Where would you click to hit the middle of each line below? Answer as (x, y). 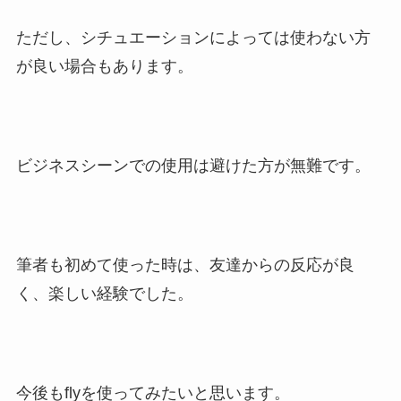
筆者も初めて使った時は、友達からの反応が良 (185, 264)
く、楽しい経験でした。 (104, 293)
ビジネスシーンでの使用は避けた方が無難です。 (193, 166)
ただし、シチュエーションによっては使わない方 (193, 38)
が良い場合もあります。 (104, 67)
